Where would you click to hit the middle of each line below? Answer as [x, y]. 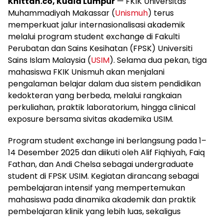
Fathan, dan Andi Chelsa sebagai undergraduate [101, 165]
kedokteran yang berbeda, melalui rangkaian [95, 96]
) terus [161, 13]
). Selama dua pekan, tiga [158, 60]
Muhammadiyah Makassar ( [61, 13]
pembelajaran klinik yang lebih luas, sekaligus [94, 212]
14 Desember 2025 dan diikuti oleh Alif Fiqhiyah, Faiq [106, 153]
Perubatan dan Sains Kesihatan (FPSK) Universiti [100, 49]
